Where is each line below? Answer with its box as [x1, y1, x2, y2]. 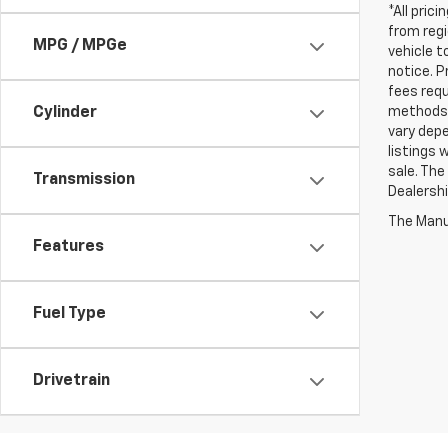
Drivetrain [33, 373, 110, 389]
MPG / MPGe [33, 38, 127, 54]
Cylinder [33, 105, 97, 121]
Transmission [33, 172, 135, 188]
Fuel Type [33, 306, 106, 322]
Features [33, 239, 104, 255]
